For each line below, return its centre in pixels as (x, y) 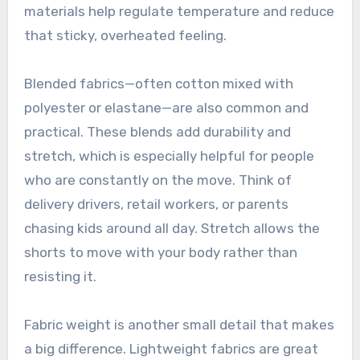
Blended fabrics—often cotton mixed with (158, 84)
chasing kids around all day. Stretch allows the (172, 229)
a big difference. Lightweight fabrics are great (171, 349)
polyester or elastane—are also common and (166, 108)
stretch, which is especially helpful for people (169, 156)
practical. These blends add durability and (157, 132)
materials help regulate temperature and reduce (179, 12)
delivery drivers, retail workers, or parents (156, 205)
